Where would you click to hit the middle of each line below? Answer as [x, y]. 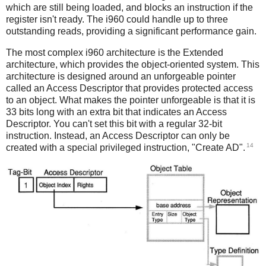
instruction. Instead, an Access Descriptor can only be [118, 135]
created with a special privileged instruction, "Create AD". [126, 148]
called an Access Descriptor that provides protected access [129, 88]
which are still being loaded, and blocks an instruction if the [129, 8]
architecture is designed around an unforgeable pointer [121, 76]
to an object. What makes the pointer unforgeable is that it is [131, 100]
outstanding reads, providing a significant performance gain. [131, 31]
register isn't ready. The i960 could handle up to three [117, 20]
